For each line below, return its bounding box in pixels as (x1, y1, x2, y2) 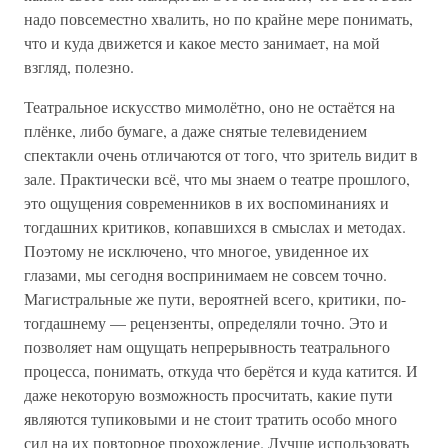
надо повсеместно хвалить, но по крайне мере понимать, (24, 8, 413, 29)
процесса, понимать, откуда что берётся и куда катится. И (24, 360, 418, 381)
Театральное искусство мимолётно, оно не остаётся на (24, 96, 395, 117)
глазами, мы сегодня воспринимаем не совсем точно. (24, 264, 387, 285)
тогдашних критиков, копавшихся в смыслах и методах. (24, 216, 406, 237)
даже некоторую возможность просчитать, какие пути (24, 384, 393, 405)
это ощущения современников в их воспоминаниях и (24, 192, 389, 213)
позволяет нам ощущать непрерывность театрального (24, 336, 390, 357)
